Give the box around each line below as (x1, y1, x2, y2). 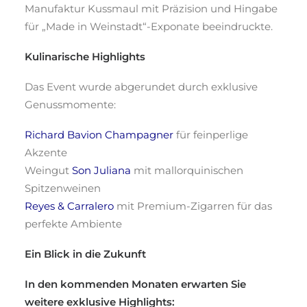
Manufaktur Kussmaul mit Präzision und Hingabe (25, 2, 278, 15)
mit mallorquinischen (131, 164, 243, 177)
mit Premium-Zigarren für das (114, 199, 272, 212)
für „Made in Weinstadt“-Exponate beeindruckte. (25, 20, 273, 33)
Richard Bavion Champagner (25, 128, 173, 141)
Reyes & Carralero (25, 199, 114, 212)
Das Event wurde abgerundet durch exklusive (25, 80, 258, 93)
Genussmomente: (25, 98, 116, 111)
